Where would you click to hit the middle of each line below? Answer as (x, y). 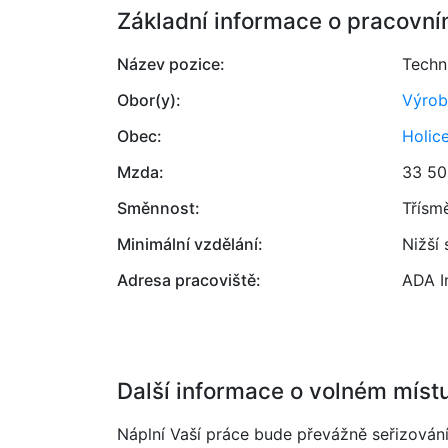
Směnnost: (158, 208)
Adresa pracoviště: (189, 280)
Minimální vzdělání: (190, 244)
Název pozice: (171, 64)
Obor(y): (149, 100)
